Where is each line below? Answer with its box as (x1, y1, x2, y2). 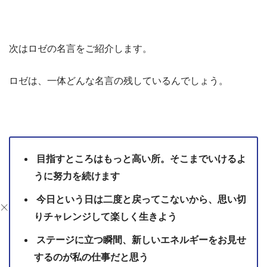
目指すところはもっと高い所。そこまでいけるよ (34, 154, 246, 164)
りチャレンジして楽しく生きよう (34, 212, 177, 222)
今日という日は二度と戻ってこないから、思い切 (34, 194, 246, 205)
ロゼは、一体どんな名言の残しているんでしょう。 (9, 76, 228, 86)
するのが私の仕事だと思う (34, 252, 148, 263)
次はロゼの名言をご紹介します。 (9, 44, 152, 54)
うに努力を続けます (34, 171, 120, 182)
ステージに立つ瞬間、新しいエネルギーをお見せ (34, 235, 246, 246)
